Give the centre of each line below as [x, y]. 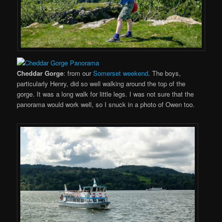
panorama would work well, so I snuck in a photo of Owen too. [106, 104]
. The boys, [165, 73]
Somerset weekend [121, 73]
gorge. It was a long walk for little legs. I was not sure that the [106, 94]
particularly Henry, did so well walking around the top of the [101, 83]
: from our [79, 73]
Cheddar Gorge [40, 73]
